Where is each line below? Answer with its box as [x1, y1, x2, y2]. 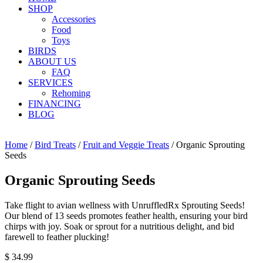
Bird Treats [35, 139, 76, 150]
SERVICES [28, 77, 73, 87]
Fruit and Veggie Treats [83, 139, 169, 150]
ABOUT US [28, 56, 76, 66]
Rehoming [52, 87, 90, 98]
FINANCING [28, 98, 81, 109]
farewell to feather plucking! [5, 231, 109, 242]
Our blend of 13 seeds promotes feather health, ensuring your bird [5, 210, 248, 221]
